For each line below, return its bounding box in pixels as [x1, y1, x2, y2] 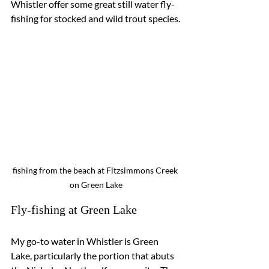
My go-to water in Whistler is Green [11, 235, 160, 247]
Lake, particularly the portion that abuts [11, 250, 176, 262]
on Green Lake [70, 180, 122, 190]
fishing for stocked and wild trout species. [11, 12, 180, 24]
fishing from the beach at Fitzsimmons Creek [13, 165, 180, 176]
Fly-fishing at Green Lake [11, 203, 137, 217]
